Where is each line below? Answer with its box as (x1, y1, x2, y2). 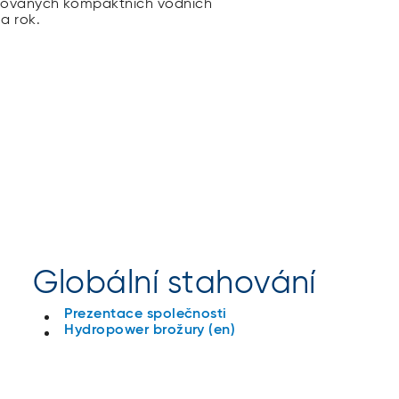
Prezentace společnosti (64, 306, 227, 322)
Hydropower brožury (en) (64, 322, 236, 338)
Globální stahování (33, 267, 316, 300)
